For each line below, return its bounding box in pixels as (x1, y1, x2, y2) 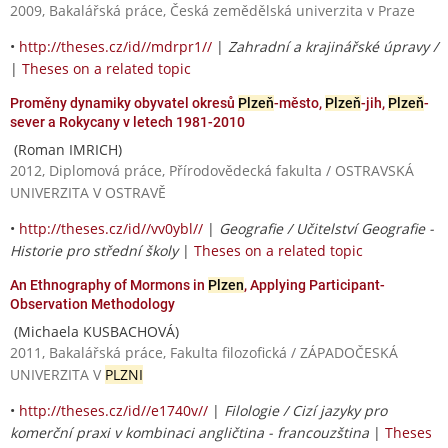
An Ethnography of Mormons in (10, 276, 208, 293)
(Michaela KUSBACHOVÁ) (10, 321, 179, 341)
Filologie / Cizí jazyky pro (224, 400, 387, 420)
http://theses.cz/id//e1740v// (19, 400, 208, 420)
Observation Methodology (10, 295, 175, 312)
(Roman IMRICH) (10, 139, 122, 159)
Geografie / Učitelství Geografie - (219, 218, 434, 238)
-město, (274, 94, 325, 111)
